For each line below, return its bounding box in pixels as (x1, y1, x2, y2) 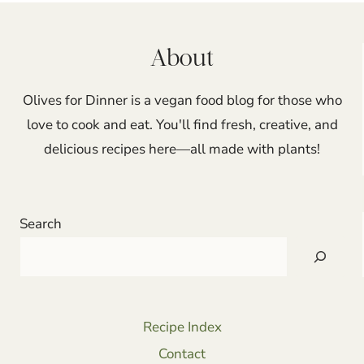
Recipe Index (142, 318, 222, 337)
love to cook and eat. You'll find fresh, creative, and (26, 115, 338, 134)
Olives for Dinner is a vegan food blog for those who (22, 91, 342, 110)
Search (19, 214, 62, 233)
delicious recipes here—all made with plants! (44, 140, 320, 158)
